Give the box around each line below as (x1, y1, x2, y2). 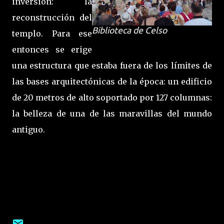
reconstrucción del (12, 12, 92, 22)
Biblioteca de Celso (92, 25, 167, 35)
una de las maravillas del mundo (65, 108, 212, 118)
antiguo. (12, 124, 45, 134)
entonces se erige (12, 44, 92, 54)
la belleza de (12, 108, 66, 118)
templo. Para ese (12, 28, 92, 38)
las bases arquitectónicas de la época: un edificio (12, 76, 212, 86)
